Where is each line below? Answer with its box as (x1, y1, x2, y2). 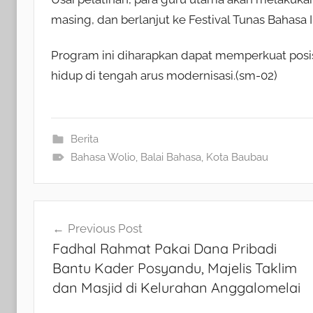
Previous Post (67, 221, 143, 236)
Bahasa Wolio (70, 150, 136, 163)
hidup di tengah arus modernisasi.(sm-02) (51, 68, 277, 82)
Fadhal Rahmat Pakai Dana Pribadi (52, 240, 277, 258)
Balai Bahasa (140, 150, 201, 163)
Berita (70, 132, 99, 145)
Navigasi (34, 220, 108, 242)
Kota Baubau (205, 150, 268, 163)
